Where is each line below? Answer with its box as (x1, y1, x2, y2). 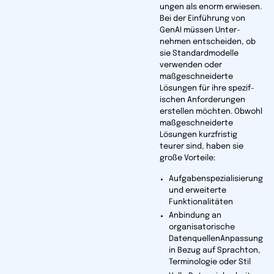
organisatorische (168, 223, 235, 232)
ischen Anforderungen (159, 95, 245, 104)
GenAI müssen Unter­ (159, 26, 240, 34)
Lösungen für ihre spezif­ (159, 84, 254, 92)
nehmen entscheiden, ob (159, 37, 256, 46)
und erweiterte (168, 186, 226, 194)
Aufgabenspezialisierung (168, 174, 263, 183)
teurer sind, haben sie (159, 142, 243, 150)
